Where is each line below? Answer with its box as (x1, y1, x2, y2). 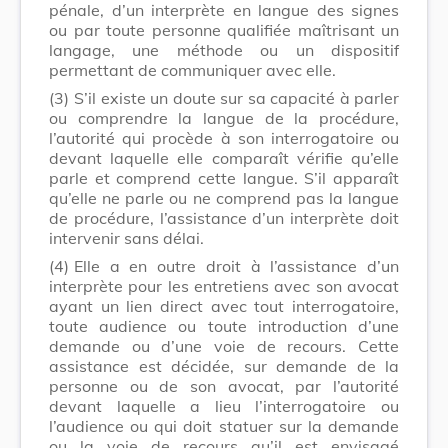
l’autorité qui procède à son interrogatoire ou (49, 127, 399, 148)
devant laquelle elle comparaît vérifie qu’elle (49, 147, 399, 168)
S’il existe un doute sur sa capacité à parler (74, 87, 399, 108)
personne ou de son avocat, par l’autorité (49, 375, 399, 396)
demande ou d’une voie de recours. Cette (49, 335, 399, 356)
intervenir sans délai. (49, 227, 204, 248)
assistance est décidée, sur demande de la (49, 355, 399, 376)
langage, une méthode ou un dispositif (49, 39, 399, 60)
